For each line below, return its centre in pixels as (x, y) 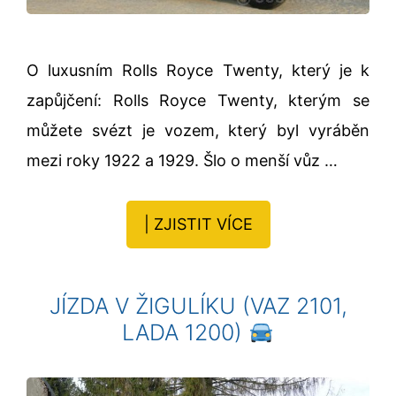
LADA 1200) (186, 333)
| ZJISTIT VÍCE (198, 225)
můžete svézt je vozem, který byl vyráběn (198, 130)
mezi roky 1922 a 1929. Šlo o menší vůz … (182, 160)
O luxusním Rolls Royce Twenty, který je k (198, 70)
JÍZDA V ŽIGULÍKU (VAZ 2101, (198, 306)
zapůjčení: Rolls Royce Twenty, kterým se (198, 100)
